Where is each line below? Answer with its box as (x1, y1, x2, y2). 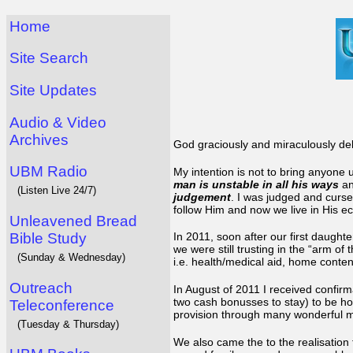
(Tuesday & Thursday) (17, 318, 119, 330)
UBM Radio (9, 163, 87, 180)
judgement (173, 190, 231, 203)
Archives (9, 131, 69, 148)
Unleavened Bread (9, 212, 137, 229)
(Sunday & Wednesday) (17, 251, 125, 263)
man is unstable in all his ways (173, 177, 339, 191)
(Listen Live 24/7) (17, 184, 96, 197)
